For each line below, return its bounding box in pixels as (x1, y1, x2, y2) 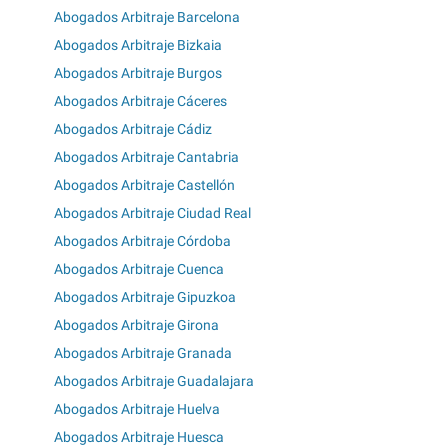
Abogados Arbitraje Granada (54, 345, 232, 362)
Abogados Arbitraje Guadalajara (54, 373, 254, 390)
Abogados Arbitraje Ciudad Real (54, 205, 251, 222)
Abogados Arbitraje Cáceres (54, 93, 227, 110)
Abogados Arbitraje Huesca (54, 429, 224, 446)
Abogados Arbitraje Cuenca (54, 261, 224, 278)
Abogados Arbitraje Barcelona (54, 9, 240, 26)
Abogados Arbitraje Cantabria (54, 149, 239, 166)
